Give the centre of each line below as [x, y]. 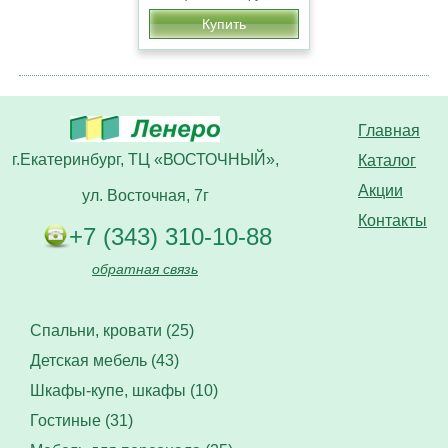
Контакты [392, 220]
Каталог [387, 160]
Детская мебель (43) [104, 360]
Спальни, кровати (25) [112, 330]
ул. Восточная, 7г [145, 195]
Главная [389, 130]
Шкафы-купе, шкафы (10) [124, 390]
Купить [224, 24]
